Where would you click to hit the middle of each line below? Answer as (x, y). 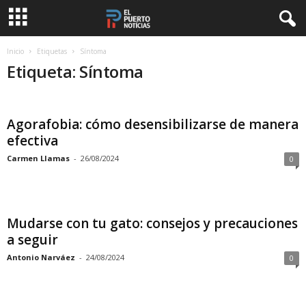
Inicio (15, 51)
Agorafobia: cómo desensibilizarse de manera (153, 124)
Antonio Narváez (41, 257)
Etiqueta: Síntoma (75, 71)
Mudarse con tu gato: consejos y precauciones (152, 223)
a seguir (32, 240)
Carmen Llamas (38, 158)
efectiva (32, 141)
